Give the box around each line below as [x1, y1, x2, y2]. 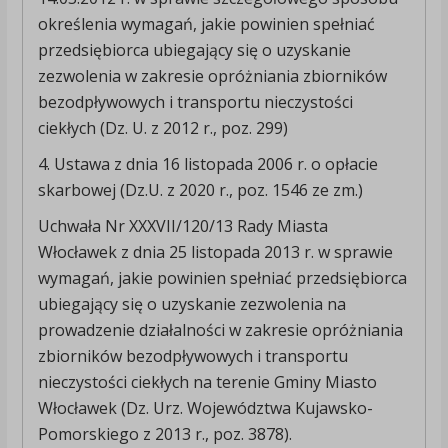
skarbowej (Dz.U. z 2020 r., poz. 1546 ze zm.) [37, 179, 363, 202]
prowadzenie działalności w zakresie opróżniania [37, 319, 403, 342]
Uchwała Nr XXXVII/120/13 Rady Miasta [37, 215, 328, 238]
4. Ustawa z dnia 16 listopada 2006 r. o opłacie [37, 153, 378, 176]
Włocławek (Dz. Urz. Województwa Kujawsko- [37, 397, 373, 420]
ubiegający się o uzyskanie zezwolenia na [37, 293, 346, 316]
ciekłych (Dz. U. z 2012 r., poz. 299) [37, 117, 288, 140]
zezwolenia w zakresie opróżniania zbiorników [37, 65, 387, 88]
